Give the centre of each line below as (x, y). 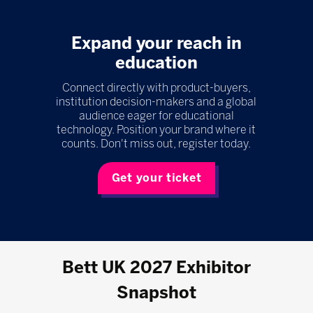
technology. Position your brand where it (156, 130)
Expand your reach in (156, 43)
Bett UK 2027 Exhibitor (156, 268)
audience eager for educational (156, 116)
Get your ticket (156, 178)
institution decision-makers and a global (156, 102)
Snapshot (156, 293)
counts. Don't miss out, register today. (156, 144)
